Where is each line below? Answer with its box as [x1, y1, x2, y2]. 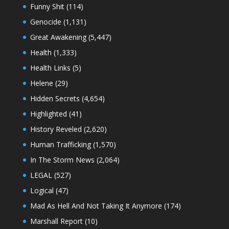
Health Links [30, 62, 71, 73]
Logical [30, 185, 54, 195]
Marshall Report [30, 216, 83, 226]
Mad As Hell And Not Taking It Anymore [30, 200, 162, 211]
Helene [30, 78, 53, 88]
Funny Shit [30, 1, 64, 11]
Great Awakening [30, 32, 86, 42]
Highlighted [30, 108, 67, 119]
